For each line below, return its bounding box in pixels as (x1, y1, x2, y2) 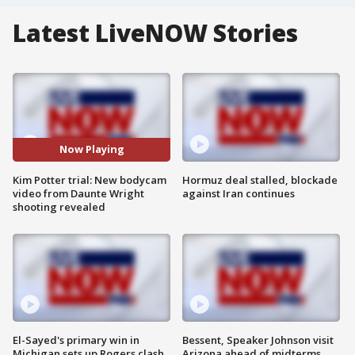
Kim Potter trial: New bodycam (13, 172, 166, 187)
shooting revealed (13, 199, 105, 214)
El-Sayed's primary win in (13, 333, 139, 348)
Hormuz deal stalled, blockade (182, 172, 338, 187)
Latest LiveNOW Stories (13, 17, 298, 49)
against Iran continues (182, 185, 295, 200)
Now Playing (59, 142, 124, 157)
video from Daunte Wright (13, 185, 144, 200)
